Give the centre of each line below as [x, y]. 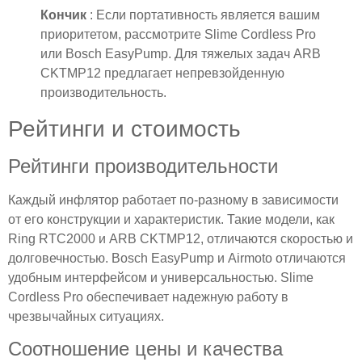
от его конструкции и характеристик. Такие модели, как [171, 219]
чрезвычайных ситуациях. [86, 316]
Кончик [65, 15]
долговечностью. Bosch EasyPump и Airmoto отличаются [177, 258]
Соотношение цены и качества [145, 348]
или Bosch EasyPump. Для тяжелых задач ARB [181, 53]
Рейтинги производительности [143, 166]
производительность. [103, 92]
